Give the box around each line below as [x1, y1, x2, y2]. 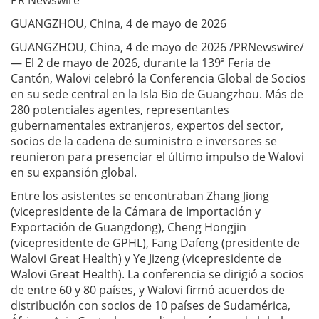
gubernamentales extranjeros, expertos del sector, [11, 117, 283, 133]
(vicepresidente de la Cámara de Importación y [11, 204, 261, 219]
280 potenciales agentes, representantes [11, 102, 229, 117]
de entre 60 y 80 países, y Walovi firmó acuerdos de [11, 282, 285, 298]
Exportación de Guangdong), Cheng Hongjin [11, 219, 246, 235]
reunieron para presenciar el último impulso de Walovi [11, 149, 304, 164]
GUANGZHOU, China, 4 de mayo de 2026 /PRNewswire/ [11, 39, 304, 55]
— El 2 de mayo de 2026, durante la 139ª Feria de [11, 55, 271, 70]
